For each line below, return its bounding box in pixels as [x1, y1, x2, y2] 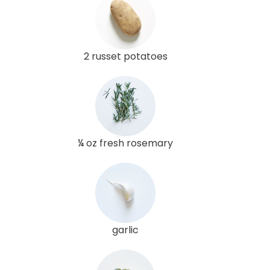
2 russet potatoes [83, 49, 168, 63]
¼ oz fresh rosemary [78, 136, 173, 150]
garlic [112, 222, 139, 237]
